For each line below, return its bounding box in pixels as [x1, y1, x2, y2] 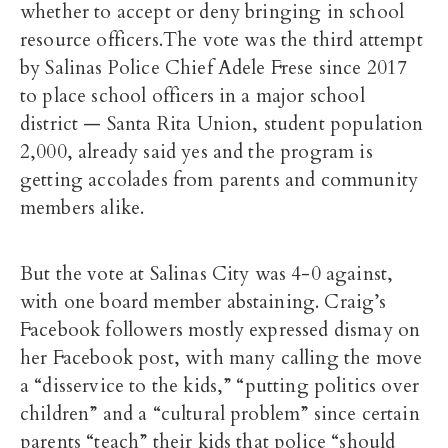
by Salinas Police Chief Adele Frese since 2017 [20, 55, 408, 81]
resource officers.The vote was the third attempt [20, 27, 423, 53]
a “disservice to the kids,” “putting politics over [20, 373, 420, 399]
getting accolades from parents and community [20, 167, 419, 193]
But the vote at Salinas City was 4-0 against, [20, 261, 394, 287]
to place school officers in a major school [20, 83, 365, 109]
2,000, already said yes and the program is [20, 139, 373, 165]
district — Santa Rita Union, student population [20, 111, 424, 137]
